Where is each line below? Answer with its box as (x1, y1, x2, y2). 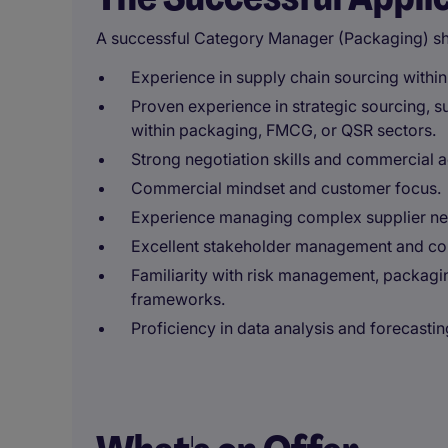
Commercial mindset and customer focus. (131, 178, 441, 198)
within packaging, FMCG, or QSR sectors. (131, 120, 436, 140)
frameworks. (131, 289, 225, 309)
